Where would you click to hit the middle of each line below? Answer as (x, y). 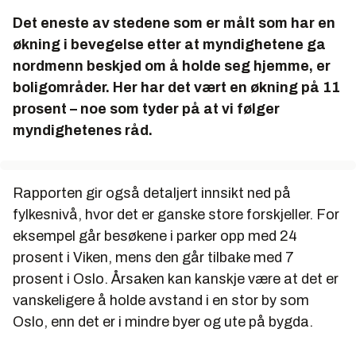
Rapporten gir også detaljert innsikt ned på (152, 193)
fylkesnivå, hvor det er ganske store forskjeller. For (176, 214)
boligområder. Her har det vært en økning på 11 (176, 87)
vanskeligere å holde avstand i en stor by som (161, 300)
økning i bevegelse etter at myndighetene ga (169, 44)
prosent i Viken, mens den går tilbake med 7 (153, 257)
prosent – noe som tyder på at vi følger (146, 108)
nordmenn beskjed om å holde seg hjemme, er (172, 66)
